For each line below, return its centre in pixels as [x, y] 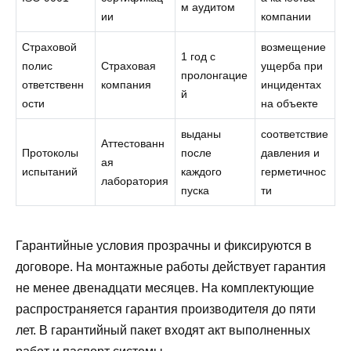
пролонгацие [215, 75]
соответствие [295, 134]
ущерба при [292, 65]
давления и [291, 152]
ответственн [53, 84]
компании [286, 16]
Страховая [129, 65]
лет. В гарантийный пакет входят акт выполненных [163, 331]
